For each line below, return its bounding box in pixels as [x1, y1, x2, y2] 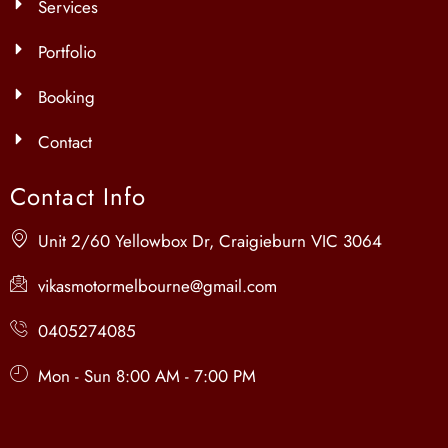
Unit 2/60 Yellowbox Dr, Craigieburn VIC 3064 [38, 229, 382, 254]
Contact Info [10, 179, 147, 215]
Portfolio [38, 40, 96, 65]
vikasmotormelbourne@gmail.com [38, 274, 277, 299]
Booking [38, 85, 95, 110]
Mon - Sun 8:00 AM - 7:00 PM [38, 364, 256, 389]
